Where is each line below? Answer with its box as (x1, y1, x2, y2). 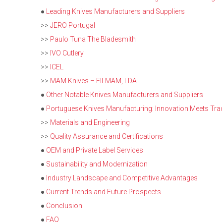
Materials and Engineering (50, 118, 130, 126)
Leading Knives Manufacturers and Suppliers (46, 7, 185, 15)
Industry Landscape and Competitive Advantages (46, 174, 198, 182)
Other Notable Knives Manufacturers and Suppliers (46, 91, 203, 99)
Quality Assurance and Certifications (50, 132, 163, 140)
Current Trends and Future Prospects (46, 188, 161, 196)
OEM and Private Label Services (46, 146, 143, 154)
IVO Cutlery (50, 49, 84, 57)
